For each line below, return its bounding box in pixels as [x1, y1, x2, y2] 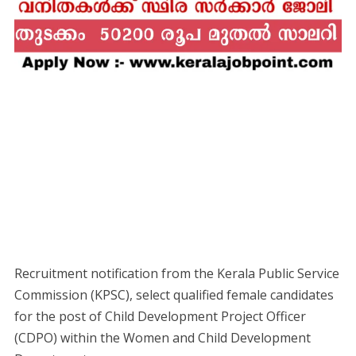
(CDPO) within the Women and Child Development [14, 328, 311, 346]
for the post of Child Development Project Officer [14, 307, 306, 325]
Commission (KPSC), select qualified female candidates [14, 285, 334, 304]
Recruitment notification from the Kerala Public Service [14, 264, 339, 282]
